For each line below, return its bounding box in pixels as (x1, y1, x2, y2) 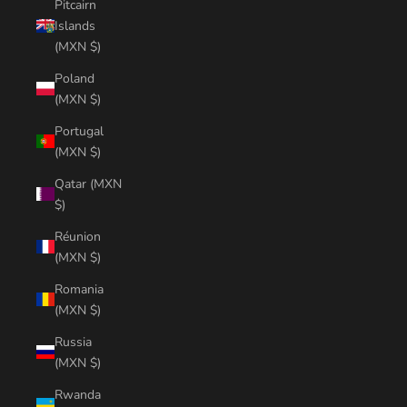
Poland (55, 69, 94, 87)
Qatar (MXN (55, 174, 122, 193)
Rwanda (55, 385, 101, 403)
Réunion (55, 227, 101, 245)
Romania (55, 280, 104, 298)
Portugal (55, 122, 104, 140)
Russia (55, 333, 92, 351)
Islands (55, 16, 95, 35)
